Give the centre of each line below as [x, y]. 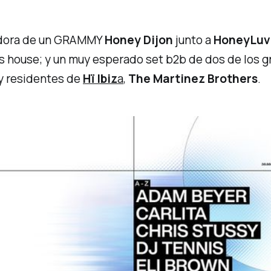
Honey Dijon [139, 40]
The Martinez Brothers [193, 79]
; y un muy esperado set [103, 60]
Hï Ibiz [100, 79]
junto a [194, 40]
